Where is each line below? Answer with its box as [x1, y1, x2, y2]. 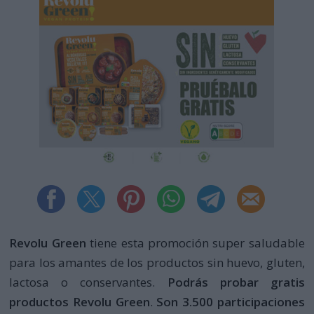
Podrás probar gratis [155, 273, 305, 290]
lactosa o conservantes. [9, 273, 156, 290]
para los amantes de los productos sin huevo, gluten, [9, 254, 305, 271]
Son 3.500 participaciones [156, 293, 305, 310]
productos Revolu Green [9, 293, 150, 310]
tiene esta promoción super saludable [86, 234, 305, 251]
